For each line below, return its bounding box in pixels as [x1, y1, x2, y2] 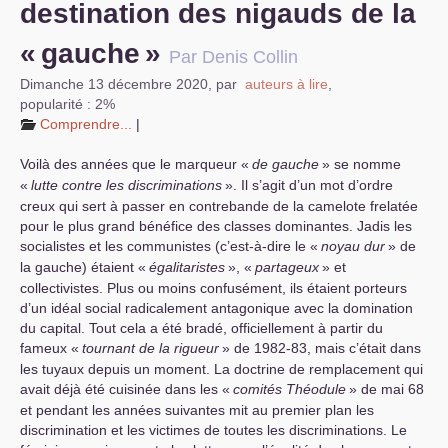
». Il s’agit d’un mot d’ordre [225, 177, 393, 193]
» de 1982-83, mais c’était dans [222, 340, 421, 356]
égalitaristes [149, 259, 225, 275]
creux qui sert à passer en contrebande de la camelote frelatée [20, 198, 418, 214]
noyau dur [321, 238, 385, 254]
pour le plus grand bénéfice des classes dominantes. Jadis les [20, 218, 412, 234]
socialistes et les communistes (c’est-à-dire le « [20, 238, 318, 254]
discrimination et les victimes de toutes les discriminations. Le [20, 422, 407, 438]
